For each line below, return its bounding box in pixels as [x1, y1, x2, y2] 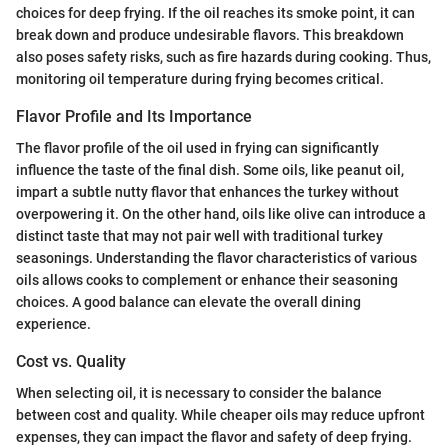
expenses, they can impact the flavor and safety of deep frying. [16, 428, 412, 445]
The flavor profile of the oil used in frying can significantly [16, 139, 379, 156]
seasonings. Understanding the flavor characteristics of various [16, 249, 417, 266]
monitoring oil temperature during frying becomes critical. [16, 70, 384, 87]
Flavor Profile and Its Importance [16, 106, 252, 126]
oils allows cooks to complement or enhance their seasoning [16, 271, 398, 288]
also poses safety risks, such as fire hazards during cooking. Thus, [16, 48, 431, 65]
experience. [16, 315, 91, 332]
